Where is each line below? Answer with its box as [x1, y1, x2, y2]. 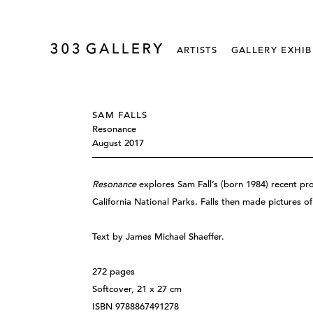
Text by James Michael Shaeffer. [92, 231, 225, 242]
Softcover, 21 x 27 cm [92, 283, 182, 295]
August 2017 [92, 137, 144, 149]
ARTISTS [176, 44, 217, 56]
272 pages [92, 265, 136, 277]
